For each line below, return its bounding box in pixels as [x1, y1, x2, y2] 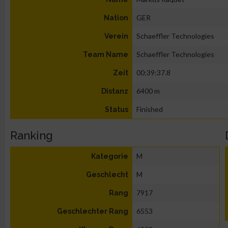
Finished [136, 105, 163, 113]
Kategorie [91, 152, 128, 160]
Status [105, 105, 128, 113]
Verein [104, 32, 128, 40]
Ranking [10, 129, 53, 142]
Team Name [83, 50, 128, 59]
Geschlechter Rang [57, 207, 128, 215]
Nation [104, 14, 128, 22]
